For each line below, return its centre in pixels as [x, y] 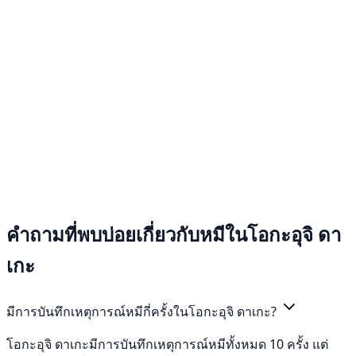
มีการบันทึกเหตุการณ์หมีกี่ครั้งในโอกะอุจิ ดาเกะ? [143, 311]
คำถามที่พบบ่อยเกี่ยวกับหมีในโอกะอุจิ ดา [174, 234]
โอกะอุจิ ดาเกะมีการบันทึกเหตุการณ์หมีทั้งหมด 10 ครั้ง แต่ [167, 344]
